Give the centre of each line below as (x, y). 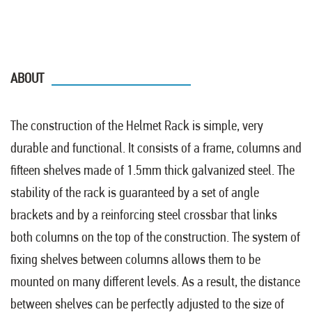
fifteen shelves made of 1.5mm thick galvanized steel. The (153, 170)
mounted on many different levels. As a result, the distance (155, 282)
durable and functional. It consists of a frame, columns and (156, 148)
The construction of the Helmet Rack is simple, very (137, 126)
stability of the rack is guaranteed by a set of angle (135, 193)
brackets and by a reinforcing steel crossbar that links (144, 215)
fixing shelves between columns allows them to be (135, 259)
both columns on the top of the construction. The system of (155, 237)
